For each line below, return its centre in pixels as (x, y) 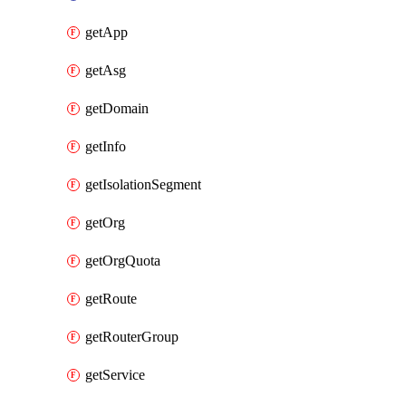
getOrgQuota (123, 261)
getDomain (117, 108)
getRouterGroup (132, 337)
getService (115, 375)
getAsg (106, 70)
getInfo (106, 146)
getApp (106, 32)
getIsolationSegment (143, 184)
